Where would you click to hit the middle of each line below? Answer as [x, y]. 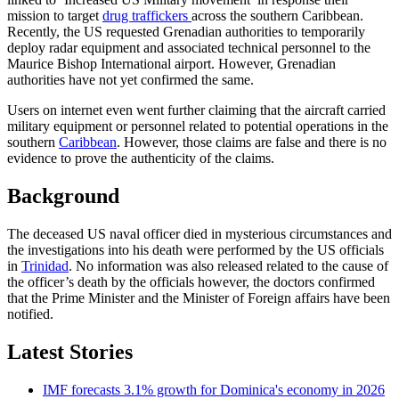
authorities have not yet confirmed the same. [130, 80]
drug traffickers [147, 16]
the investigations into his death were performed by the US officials [195, 249]
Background [63, 195]
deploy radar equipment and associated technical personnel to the [189, 48]
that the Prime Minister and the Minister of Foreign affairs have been [199, 297]
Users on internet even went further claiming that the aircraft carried [196, 110]
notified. [30, 313]
